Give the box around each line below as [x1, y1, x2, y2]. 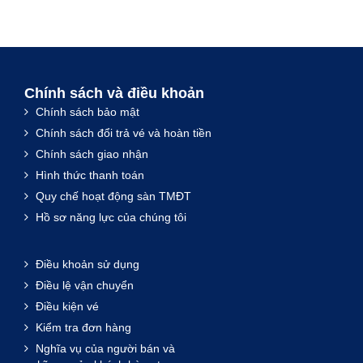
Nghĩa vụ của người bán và [32, 341, 175, 355]
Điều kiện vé [32, 299, 99, 313]
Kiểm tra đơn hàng [32, 320, 131, 334]
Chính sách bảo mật [32, 105, 139, 118]
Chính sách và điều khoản [24, 84, 204, 101]
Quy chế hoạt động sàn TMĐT [32, 189, 191, 203]
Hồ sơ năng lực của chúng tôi [32, 210, 186, 224]
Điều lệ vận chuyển [32, 278, 134, 292]
